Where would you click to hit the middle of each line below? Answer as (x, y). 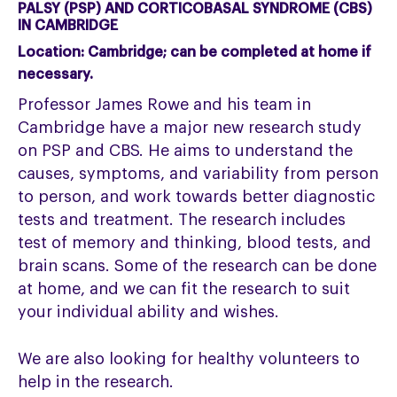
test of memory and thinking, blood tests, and (195, 243)
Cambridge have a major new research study (190, 128)
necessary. (56, 75)
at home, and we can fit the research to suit (184, 289)
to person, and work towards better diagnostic (197, 197)
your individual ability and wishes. (149, 312)
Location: (51, 53)
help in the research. (96, 382)
